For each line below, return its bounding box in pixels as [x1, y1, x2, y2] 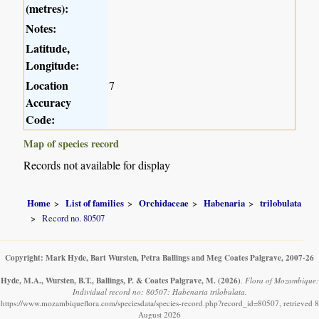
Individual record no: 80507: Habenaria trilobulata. [72, 286, 247, 298]
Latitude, [26, 40, 70, 57]
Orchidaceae [139, 196, 189, 209]
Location [26, 77, 69, 94]
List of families [66, 196, 125, 209]
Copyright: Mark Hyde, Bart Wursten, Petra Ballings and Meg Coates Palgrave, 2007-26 [5, 251, 314, 264]
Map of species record [23, 136, 120, 152]
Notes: [26, 20, 57, 37]
